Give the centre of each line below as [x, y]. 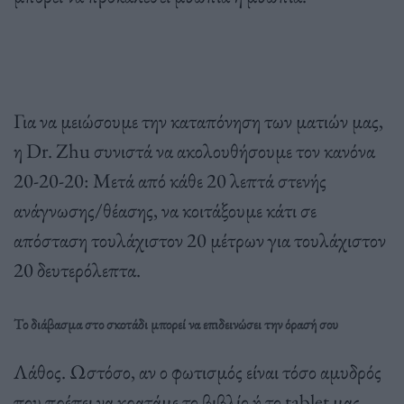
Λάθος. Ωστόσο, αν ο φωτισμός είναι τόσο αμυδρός [197, 371]
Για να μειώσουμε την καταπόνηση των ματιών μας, [198, 120]
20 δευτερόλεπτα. [77, 269]
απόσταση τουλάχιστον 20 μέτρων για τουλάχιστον [200, 239]
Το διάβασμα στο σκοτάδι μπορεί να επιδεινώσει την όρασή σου [176, 324]
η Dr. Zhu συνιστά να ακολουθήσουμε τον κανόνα [194, 150]
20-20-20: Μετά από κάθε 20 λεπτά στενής [170, 180]
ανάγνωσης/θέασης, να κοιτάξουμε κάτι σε [165, 210]
